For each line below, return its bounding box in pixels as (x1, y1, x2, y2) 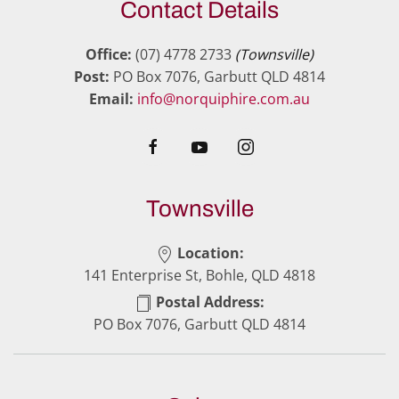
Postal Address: (152, 292, 265, 313)
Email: (89, 89, 134, 110)
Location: (173, 243, 244, 264)
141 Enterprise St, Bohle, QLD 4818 (84, 265, 315, 286)
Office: (85, 45, 132, 65)
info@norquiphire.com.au (137, 89, 310, 110)
